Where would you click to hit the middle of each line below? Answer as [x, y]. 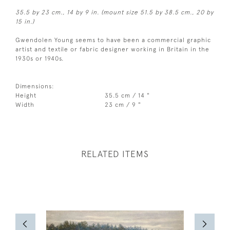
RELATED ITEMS [115, 154]
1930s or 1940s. [40, 59]
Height [26, 95]
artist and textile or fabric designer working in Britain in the [112, 49]
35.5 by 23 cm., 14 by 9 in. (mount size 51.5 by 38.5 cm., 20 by [114, 12]
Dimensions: [35, 86]
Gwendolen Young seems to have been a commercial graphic [113, 40]
